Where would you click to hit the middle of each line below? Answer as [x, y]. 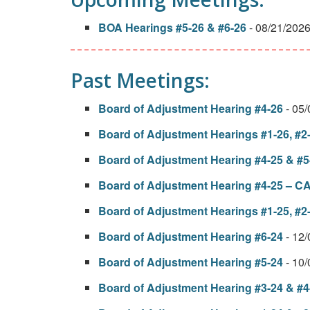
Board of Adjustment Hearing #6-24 [191, 236]
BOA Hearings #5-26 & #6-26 [172, 27]
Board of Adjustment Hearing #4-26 [191, 108]
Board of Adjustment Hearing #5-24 [191, 262]
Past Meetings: [140, 80]
